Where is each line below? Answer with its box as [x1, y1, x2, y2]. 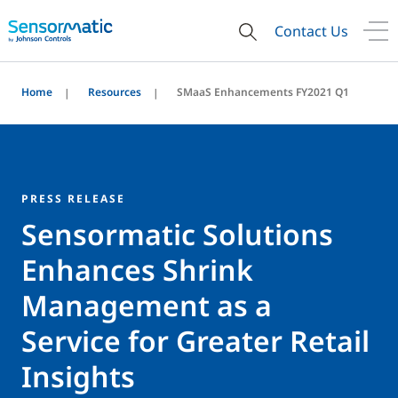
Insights [21, 357, 135, 395]
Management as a [21, 286, 272, 324]
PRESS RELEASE [21, 191, 125, 206]
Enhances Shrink [21, 251, 253, 289]
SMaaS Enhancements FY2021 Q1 [177, 84, 349, 99]
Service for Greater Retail [21, 322, 370, 360]
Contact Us [275, 20, 348, 41]
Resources [88, 84, 141, 99]
